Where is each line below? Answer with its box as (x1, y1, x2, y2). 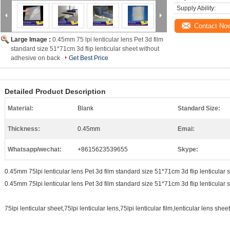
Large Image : (11, 36, 52, 43)
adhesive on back (11, 54, 60, 62)
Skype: (178, 146, 198, 153)
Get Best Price (69, 54, 108, 62)
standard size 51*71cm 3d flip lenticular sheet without (11, 45, 159, 52)
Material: (8, 105, 33, 112)
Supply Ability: (177, 5, 216, 12)
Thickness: (8, 125, 40, 132)
